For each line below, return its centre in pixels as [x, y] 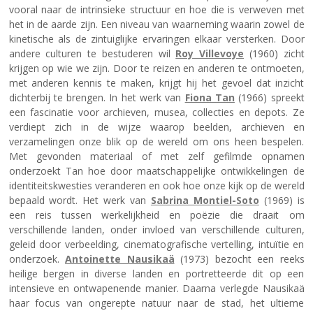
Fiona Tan [210, 98]
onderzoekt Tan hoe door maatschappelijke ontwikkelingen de [156, 171]
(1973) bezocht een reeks [239, 259]
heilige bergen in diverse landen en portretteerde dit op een [156, 274]
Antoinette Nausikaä [120, 259]
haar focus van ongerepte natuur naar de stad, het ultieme [156, 303]
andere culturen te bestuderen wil [92, 54]
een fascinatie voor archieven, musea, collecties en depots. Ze [156, 112]
